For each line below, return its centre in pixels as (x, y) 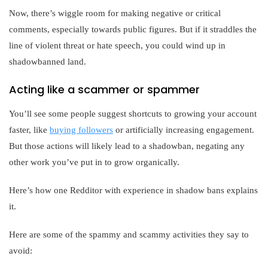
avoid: (21, 251)
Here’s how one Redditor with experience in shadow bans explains (133, 190)
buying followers (81, 130)
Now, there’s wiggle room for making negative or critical (115, 13)
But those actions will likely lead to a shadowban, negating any (127, 146)
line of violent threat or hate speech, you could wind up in (117, 45)
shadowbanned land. (48, 62)
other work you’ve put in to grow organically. (94, 162)
